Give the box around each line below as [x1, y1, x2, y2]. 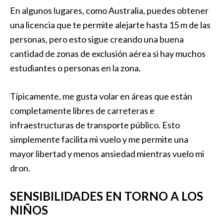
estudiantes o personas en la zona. [10, 62, 141, 73]
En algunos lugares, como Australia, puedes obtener [10, 5, 209, 16]
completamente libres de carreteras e [10, 105, 155, 116]
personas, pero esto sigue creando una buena [10, 34, 184, 45]
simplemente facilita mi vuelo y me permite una [10, 134, 188, 145]
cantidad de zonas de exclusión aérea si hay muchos [10, 48, 206, 59]
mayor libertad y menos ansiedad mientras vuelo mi [10, 148, 204, 159]
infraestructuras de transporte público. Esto [10, 119, 180, 130]
